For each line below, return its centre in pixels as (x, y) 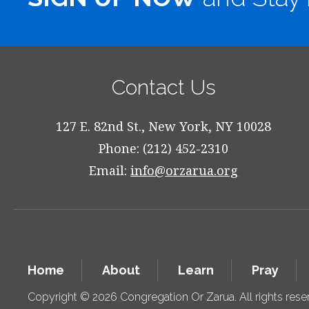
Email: (110, 170)
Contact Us (163, 87)
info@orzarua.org (185, 170)
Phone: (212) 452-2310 (164, 148)
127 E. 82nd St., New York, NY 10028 (164, 126)
